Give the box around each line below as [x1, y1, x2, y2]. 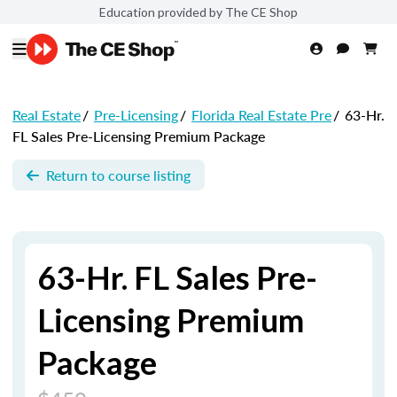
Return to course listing [46, 164, 191, 185]
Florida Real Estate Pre [191, 105, 331, 125]
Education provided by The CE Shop [99, 4, 298, 19]
